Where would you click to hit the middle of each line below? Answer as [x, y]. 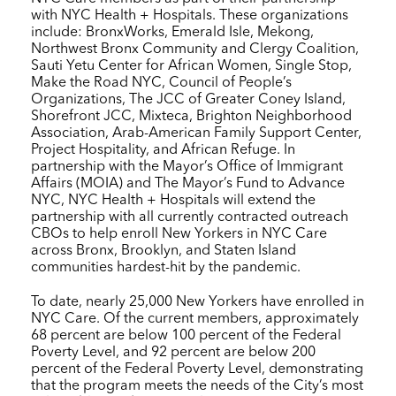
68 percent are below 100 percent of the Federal [186, 335]
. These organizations [280, 15]
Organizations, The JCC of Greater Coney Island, [188, 99]
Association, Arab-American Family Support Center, [196, 133]
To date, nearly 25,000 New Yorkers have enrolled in [198, 302]
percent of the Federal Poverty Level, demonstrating [197, 369]
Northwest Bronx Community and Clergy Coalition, [195, 49]
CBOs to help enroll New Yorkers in [146, 234]
